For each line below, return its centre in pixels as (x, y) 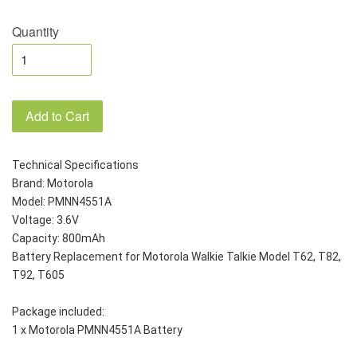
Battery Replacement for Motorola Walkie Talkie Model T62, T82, (177, 257)
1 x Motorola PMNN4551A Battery (97, 330)
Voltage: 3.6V (45, 220)
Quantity (35, 32)
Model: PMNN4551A (62, 202)
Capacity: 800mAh (59, 239)
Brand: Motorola (54, 184)
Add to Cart (57, 116)
